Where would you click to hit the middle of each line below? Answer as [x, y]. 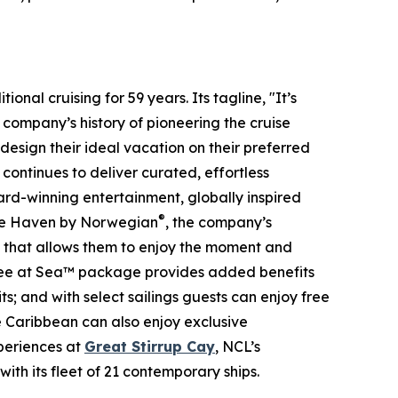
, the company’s [219, 222]
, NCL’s [238, 346]
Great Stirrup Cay [150, 346]
